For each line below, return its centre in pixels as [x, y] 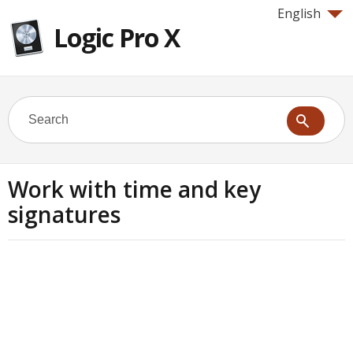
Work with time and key [134, 189]
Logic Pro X [117, 37]
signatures [64, 214]
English [299, 13]
